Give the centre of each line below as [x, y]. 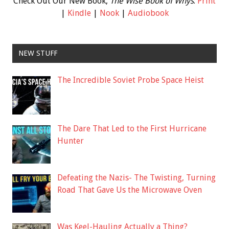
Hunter [70, 141]
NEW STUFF [38, 53]
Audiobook [148, 13]
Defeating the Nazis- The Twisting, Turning [136, 178]
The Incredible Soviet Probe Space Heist [130, 80]
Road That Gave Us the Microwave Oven [129, 190]
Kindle [79, 13]
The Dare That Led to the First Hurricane [132, 129]
